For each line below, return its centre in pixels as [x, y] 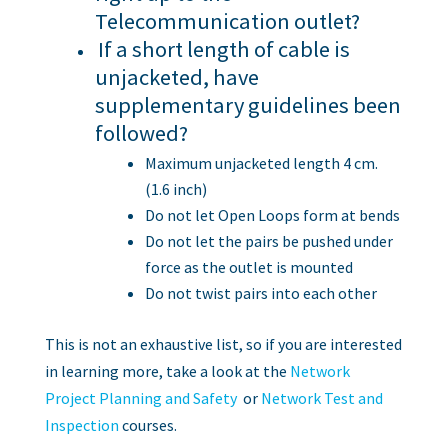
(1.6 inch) [175, 188]
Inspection [81, 424]
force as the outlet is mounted [248, 266]
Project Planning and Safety [142, 397]
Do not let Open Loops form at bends [272, 214]
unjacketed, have [176, 76]
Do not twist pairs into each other [260, 292]
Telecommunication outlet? [227, 20]
